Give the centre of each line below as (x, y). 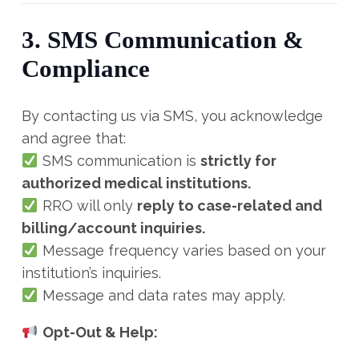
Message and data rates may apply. (161, 295)
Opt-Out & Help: (100, 332)
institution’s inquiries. (91, 273)
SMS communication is (119, 161)
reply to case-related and (229, 206)
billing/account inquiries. (113, 228)
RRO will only (87, 206)
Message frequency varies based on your (182, 250)
